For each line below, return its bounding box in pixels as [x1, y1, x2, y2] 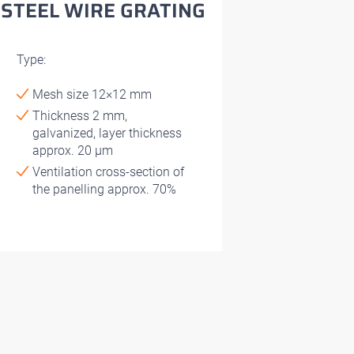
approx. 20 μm [32, 142, 113, 158]
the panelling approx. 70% [32, 181, 176, 197]
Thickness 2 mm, [32, 107, 127, 123]
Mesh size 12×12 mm [32, 86, 152, 102]
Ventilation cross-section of [32, 164, 184, 179]
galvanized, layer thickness [32, 125, 182, 141]
